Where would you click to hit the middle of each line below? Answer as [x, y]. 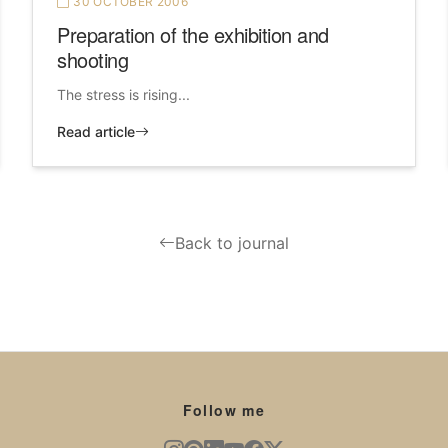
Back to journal [232, 243]
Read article [96, 132]
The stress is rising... [123, 95]
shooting [92, 60]
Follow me [224, 410]
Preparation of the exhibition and [193, 35]
